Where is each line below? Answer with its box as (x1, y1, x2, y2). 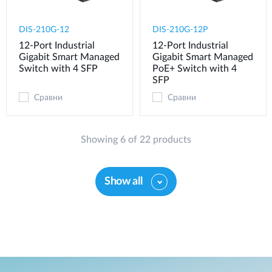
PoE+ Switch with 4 (152, 64, 237, 74)
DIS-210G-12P (152, 25, 208, 35)
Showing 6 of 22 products (81, 135, 191, 145)
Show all (104, 176, 143, 188)
